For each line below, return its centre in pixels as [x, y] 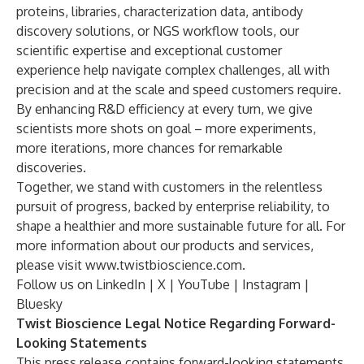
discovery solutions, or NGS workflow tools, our [158, 31]
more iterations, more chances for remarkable [149, 148]
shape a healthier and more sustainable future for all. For [181, 226]
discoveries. [51, 167]
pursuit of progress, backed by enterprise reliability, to [173, 206]
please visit [51, 265]
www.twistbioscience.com [164, 265]
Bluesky [39, 304]
